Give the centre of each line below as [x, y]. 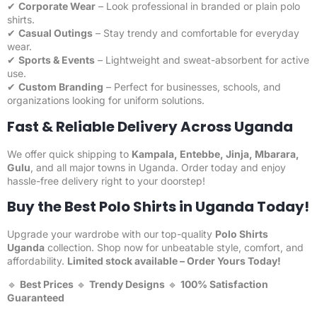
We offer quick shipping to [69, 154]
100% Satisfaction [224, 284]
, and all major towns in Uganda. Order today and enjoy [158, 167]
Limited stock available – [127, 260]
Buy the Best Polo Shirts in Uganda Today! [158, 206]
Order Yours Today [232, 260]
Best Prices [47, 284]
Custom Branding [61, 87]
